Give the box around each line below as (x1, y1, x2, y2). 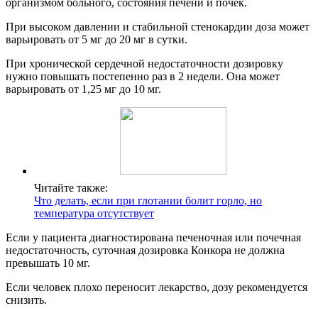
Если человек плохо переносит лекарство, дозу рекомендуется (6, 281, 307, 294)
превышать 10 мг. (6, 257, 90, 270)
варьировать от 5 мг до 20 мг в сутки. (6, 33, 187, 46)
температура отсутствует (34, 207, 154, 220)
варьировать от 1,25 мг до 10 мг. (6, 83, 161, 96)
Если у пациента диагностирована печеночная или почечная (6, 231, 301, 244)
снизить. (6, 294, 47, 307)
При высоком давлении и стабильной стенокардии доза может (6, 21, 309, 33)
